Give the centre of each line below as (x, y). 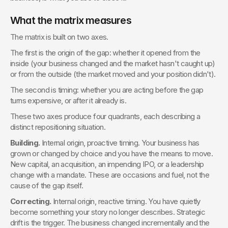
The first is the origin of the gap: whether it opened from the (105, 53)
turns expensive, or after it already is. (68, 101)
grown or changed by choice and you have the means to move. (112, 153)
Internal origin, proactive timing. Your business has (120, 143)
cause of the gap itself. (47, 186)
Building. (25, 143)
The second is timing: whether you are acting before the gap (107, 90)
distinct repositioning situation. (58, 127)
